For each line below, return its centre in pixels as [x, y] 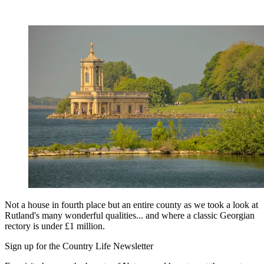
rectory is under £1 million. [55, 226]
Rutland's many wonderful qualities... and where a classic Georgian [130, 216]
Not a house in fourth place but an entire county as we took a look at [131, 205]
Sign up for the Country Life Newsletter [79, 246]
